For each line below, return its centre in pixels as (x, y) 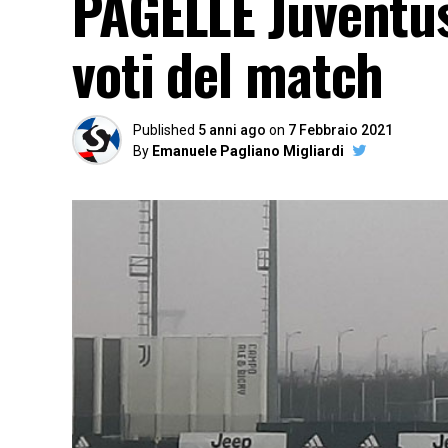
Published (164, 130)
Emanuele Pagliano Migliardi (248, 151)
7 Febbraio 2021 (340, 130)
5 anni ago (232, 130)
